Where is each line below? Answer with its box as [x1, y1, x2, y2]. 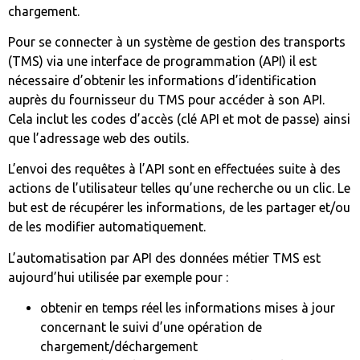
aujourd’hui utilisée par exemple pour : [8, 269, 228, 284]
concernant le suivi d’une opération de [40, 320, 262, 335]
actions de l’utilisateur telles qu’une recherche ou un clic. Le [8, 181, 350, 196]
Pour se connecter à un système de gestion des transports [8, 35, 346, 50]
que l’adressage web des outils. [8, 131, 189, 146]
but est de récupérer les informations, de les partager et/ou [8, 200, 350, 215]
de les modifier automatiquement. [8, 219, 206, 235]
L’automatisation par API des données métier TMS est [8, 250, 321, 265]
